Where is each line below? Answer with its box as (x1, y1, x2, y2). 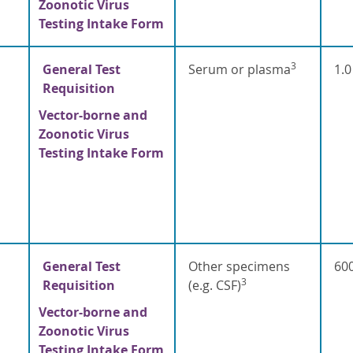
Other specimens (188, 258, 290, 276)
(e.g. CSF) (188, 277, 241, 295)
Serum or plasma (188, 61, 291, 79)
